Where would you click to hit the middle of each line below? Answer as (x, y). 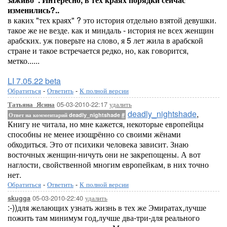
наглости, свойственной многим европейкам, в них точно (108, 164)
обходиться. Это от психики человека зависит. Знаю (98, 144)
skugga (19, 198)
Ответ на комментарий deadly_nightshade (65, 115)
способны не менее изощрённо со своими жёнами (94, 134)
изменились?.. (33, 10)
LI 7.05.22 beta (34, 81)
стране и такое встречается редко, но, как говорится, (98, 50)
